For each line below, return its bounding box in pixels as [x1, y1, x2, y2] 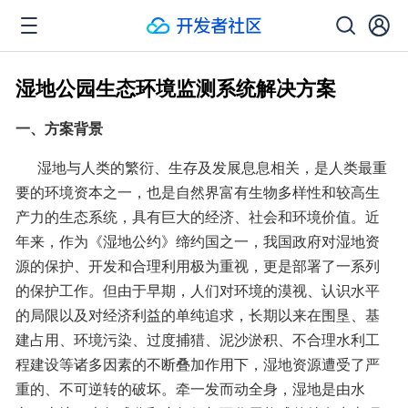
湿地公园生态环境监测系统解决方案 [15, 73, 336, 102]
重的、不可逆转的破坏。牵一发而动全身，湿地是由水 [15, 378, 365, 399]
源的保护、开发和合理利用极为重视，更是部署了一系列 [15, 255, 380, 276]
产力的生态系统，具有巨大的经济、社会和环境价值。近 [15, 206, 380, 227]
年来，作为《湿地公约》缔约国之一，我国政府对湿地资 [15, 230, 380, 251]
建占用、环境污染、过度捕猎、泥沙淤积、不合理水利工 [15, 329, 380, 350]
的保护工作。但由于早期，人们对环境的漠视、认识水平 [15, 280, 380, 301]
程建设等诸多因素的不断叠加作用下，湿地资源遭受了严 [15, 353, 380, 374]
